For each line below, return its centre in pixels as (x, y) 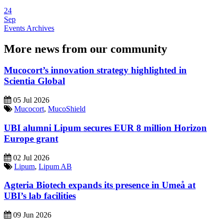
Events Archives (29, 28)
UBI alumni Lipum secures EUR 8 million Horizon (105, 128)
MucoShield (67, 109)
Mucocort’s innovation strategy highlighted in (95, 70)
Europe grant (31, 138)
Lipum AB (55, 166)
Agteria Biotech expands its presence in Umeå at (100, 185)
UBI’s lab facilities (40, 196)
